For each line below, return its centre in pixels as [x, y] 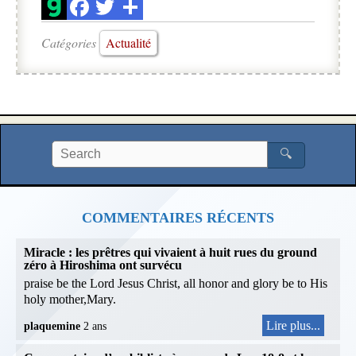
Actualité [128, 42]
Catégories [70, 42]
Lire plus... [293, 325]
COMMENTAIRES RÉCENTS [178, 217]
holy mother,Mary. [70, 299]
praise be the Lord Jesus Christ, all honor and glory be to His [176, 283]
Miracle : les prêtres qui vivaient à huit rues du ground [170, 252]
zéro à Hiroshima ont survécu [103, 265]
